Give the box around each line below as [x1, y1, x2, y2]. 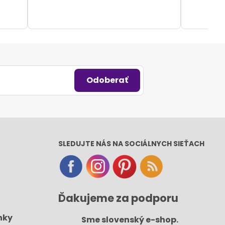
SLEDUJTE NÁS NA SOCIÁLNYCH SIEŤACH [58, 139, 205, 149]
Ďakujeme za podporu [58, 190, 179, 205]
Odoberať [86, 74, 129, 86]
